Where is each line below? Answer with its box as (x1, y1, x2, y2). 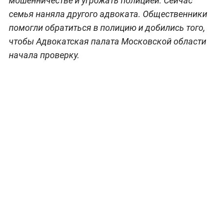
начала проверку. (8, 49, 80, 60)
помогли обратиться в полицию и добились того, (8, 22, 205, 33)
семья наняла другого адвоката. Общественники (8, 8, 207, 19)
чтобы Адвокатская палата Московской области (8, 36, 206, 46)
